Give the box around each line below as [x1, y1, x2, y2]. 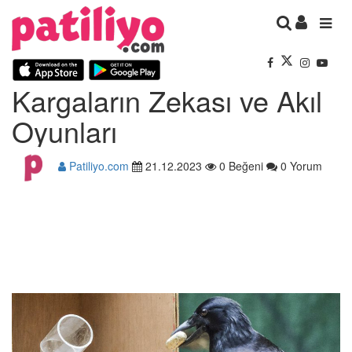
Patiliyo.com [66, 157, 129, 174]
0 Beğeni [216, 157, 263, 174]
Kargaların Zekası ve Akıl [12, 79, 322, 120]
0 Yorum [277, 157, 322, 174]
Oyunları [12, 110, 117, 151]
